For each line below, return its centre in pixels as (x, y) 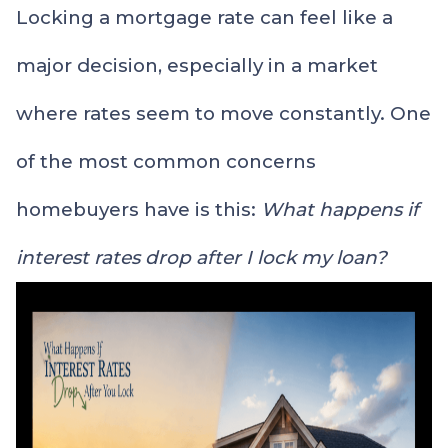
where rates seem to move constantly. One (223, 113)
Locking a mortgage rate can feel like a (204, 17)
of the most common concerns (166, 161)
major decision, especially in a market (197, 65)
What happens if (340, 209)
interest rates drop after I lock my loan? (201, 257)
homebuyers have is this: (138, 209)
